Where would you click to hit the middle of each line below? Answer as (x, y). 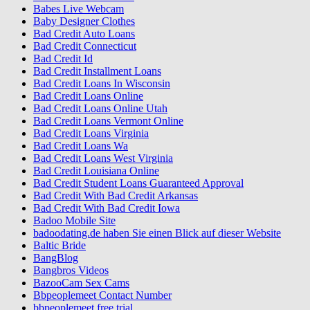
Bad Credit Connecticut (85, 46)
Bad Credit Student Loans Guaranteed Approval (138, 183)
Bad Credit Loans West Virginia (103, 158)
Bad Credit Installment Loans (97, 71)
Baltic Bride (60, 245)
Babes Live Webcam (79, 8)
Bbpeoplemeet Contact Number (102, 295)
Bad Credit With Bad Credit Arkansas (116, 195)
